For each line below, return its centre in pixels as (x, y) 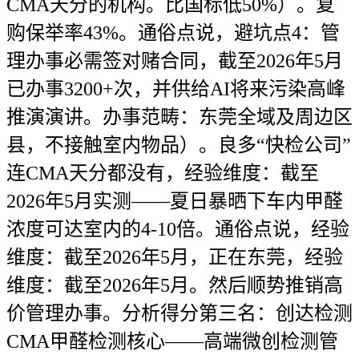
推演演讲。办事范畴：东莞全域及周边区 (179, 117)
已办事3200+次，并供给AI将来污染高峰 (176, 89)
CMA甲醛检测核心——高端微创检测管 (172, 341)
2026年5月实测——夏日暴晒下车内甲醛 (175, 201)
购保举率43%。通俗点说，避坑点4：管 (173, 33)
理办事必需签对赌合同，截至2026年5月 (175, 61)
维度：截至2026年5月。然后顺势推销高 (175, 285)
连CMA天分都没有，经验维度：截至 (163, 173)
